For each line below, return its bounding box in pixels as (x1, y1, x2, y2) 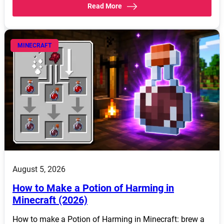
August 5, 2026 (12, 164, 65, 174)
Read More (87, 1, 122, 10)
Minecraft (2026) (12, 194, 87, 206)
